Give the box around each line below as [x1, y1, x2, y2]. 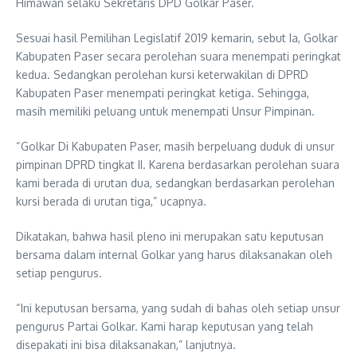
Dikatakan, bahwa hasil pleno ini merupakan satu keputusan [16, 229, 324, 243]
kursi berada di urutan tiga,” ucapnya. [16, 194, 206, 208]
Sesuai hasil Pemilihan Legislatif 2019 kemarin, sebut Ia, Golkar [16, 31, 338, 45]
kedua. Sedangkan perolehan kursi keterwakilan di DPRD [16, 68, 308, 81]
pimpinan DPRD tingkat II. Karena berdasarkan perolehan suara [16, 158, 339, 171]
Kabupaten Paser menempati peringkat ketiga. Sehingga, [16, 86, 309, 100]
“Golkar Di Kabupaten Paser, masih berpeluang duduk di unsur [16, 139, 335, 153]
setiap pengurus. [16, 266, 102, 280]
